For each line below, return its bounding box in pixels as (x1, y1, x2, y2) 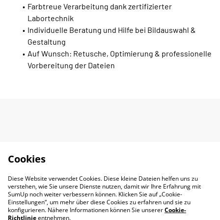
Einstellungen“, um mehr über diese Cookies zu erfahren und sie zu (8, 198, 191, 206)
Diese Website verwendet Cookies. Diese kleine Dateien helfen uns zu (8, 174, 198, 183)
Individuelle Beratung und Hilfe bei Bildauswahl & (27, 25, 196, 35)
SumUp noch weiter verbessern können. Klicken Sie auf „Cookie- (8, 190, 182, 198)
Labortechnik (27, 13, 74, 23)
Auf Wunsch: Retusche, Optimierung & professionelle (27, 49, 212, 58)
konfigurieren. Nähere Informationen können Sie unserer (8, 206, 165, 214)
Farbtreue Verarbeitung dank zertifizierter (27, 1, 172, 11)
